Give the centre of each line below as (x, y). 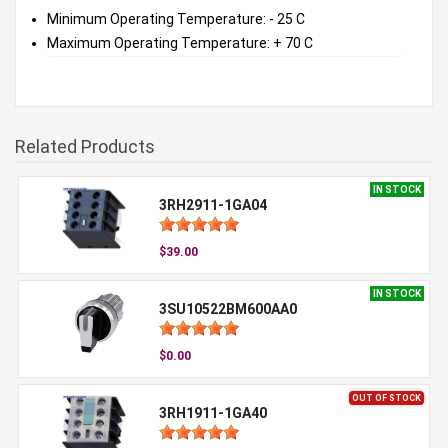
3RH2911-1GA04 (212, 204)
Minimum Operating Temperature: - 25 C (176, 18)
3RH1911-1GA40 (212, 412)
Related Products (85, 146)
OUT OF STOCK (386, 397)
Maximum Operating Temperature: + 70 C (180, 42)
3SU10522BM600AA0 (227, 308)
